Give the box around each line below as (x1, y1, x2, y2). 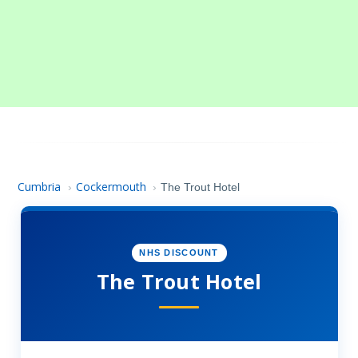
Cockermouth (75, 179, 146, 194)
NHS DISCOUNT (139, 248, 219, 258)
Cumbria (18, 179, 62, 194)
